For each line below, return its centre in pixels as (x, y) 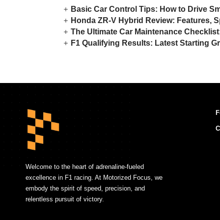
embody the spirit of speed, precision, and (85, 188)
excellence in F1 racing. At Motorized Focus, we (94, 177)
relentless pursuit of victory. (65, 199)
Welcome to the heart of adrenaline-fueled (85, 166)
